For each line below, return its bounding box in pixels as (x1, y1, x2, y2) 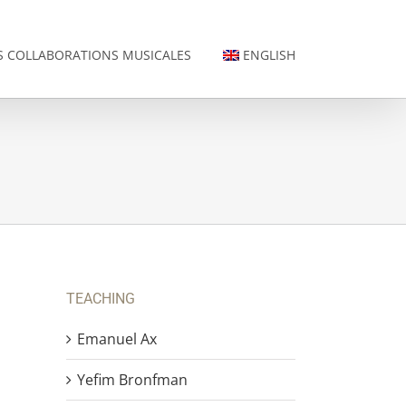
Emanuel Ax (77, 328, 157, 349)
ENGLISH (243, 45, 295, 63)
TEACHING (66, 290, 135, 308)
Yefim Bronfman (77, 369, 188, 390)
